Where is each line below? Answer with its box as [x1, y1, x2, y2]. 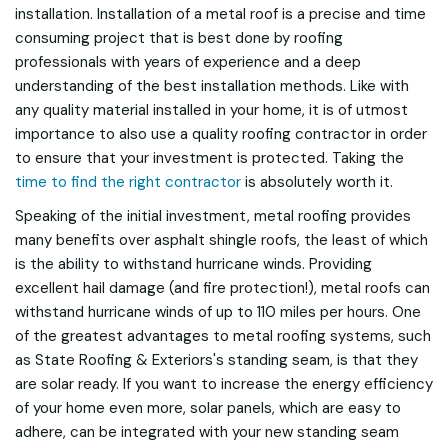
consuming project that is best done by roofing [15, 28, 343, 48]
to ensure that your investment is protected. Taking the [15, 148, 404, 168]
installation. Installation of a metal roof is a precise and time [15, 4, 426, 24]
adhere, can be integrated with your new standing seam [15, 422, 399, 442]
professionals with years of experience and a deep [15, 52, 361, 72]
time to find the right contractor [15, 172, 241, 192]
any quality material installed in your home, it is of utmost [15, 100, 408, 120]
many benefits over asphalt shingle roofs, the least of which [15, 230, 428, 250]
